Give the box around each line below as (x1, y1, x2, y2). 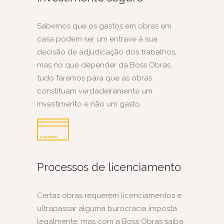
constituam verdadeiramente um (37, 86, 152, 96)
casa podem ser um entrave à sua (37, 34, 157, 44)
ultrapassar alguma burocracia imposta (37, 203, 177, 213)
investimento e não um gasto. (37, 99, 141, 109)
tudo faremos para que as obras (37, 73, 152, 83)
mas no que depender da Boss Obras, (37, 60, 172, 70)
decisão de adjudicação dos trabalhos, (37, 47, 176, 57)
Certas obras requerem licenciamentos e (37, 190, 181, 200)
